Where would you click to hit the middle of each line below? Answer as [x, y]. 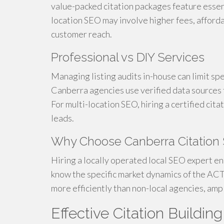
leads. [62, 118]
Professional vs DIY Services [128, 57]
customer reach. [81, 34]
